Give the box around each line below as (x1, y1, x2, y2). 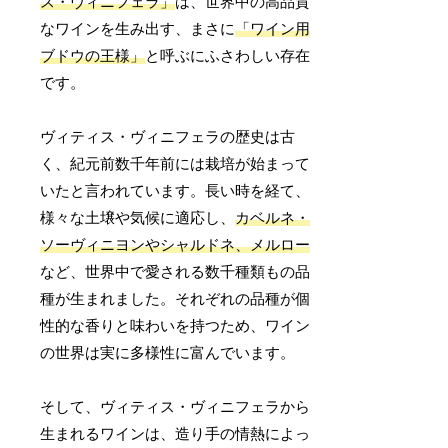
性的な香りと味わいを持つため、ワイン (40, 317, 311, 334)
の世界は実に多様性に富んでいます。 (40, 344, 296, 361)
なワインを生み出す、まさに (40, 20, 236, 37)
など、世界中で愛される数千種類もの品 (40, 263, 311, 280)
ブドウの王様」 (40, 47, 146, 64)
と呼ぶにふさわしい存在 (145, 47, 311, 64)
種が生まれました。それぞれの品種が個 (40, 290, 311, 307)
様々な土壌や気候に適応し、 (40, 209, 236, 226)
